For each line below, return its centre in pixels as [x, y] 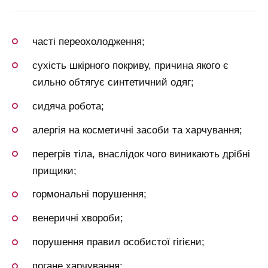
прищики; [54, 170]
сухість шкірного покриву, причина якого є [130, 65]
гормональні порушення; [89, 194]
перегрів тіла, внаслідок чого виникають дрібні [141, 154]
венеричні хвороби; [78, 218]
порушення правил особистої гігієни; [118, 242]
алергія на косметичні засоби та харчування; [137, 130]
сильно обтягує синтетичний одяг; [113, 82]
